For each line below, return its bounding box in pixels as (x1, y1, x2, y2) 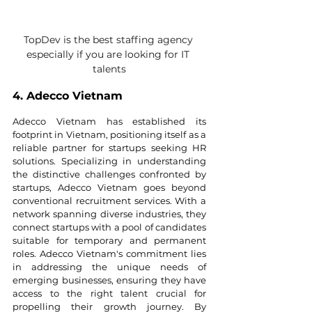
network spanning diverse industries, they (13, 208, 206, 219)
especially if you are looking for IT (26, 47, 192, 61)
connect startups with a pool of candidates (13, 221, 206, 233)
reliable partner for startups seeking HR (13, 141, 206, 153)
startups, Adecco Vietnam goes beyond (13, 181, 206, 193)
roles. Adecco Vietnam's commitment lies (13, 247, 206, 259)
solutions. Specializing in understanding (13, 155, 206, 166)
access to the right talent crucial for (13, 287, 206, 299)
